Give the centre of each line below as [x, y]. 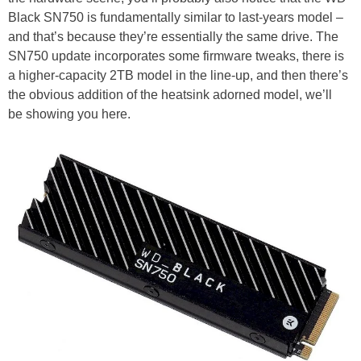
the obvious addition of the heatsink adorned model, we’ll [170, 95]
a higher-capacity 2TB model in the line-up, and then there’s [178, 76]
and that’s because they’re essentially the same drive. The [173, 37]
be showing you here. [69, 114]
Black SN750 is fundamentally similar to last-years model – [176, 18]
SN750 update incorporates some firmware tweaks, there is [176, 56]
